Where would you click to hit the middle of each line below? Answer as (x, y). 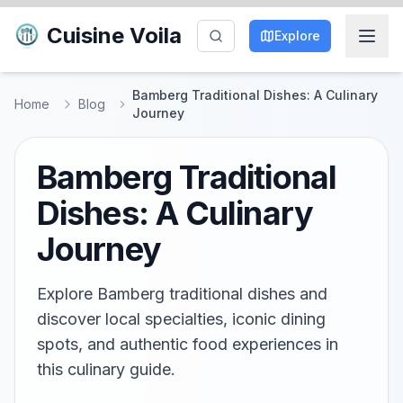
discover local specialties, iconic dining (181, 319)
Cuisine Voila (114, 36)
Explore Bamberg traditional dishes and (182, 294)
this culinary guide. (106, 369)
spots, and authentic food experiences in (188, 344)
